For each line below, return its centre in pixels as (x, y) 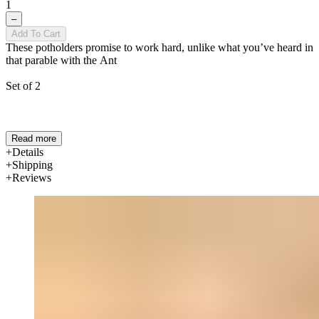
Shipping (32, 164)
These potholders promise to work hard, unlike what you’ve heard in (159, 47)
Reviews (31, 177)
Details (27, 152)
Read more (34, 138)
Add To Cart (36, 33)
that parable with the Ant (61, 60)
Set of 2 (23, 85)
